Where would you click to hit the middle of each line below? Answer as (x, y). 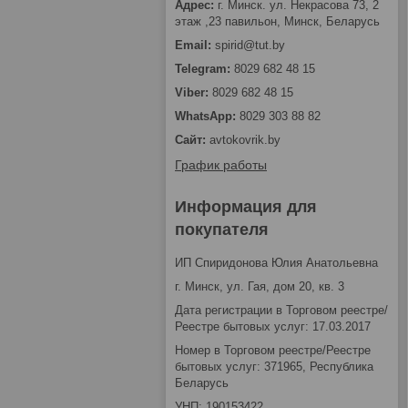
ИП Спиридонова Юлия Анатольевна (276, 263)
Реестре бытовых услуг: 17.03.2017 (273, 327)
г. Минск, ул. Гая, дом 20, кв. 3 (260, 287)
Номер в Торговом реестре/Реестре (273, 351)
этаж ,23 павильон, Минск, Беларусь (277, 22)
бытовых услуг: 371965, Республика (274, 367)
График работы (221, 165)
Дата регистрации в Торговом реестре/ (281, 311)
